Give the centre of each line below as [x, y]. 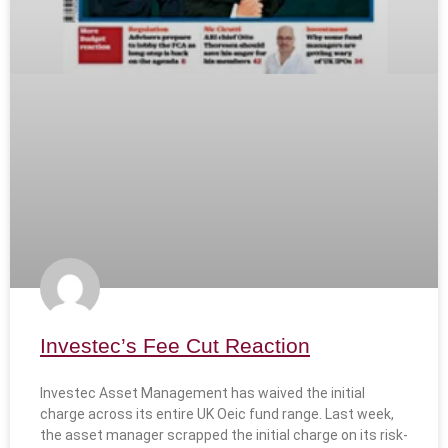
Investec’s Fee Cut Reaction [175, 346]
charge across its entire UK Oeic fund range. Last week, [217, 414]
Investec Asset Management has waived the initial [202, 393]
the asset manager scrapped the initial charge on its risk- [224, 435]
